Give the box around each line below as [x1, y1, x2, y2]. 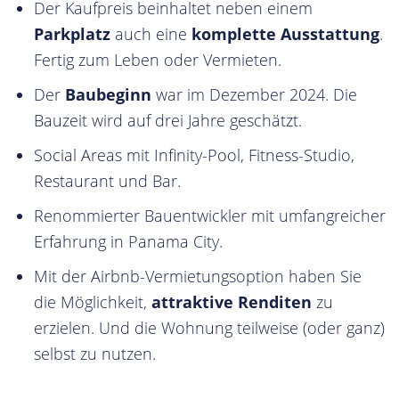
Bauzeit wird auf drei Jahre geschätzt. [34, 110, 302, 131]
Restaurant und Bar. [34, 170, 181, 191]
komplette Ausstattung [191, 23, 379, 45]
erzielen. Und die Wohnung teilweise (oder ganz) [34, 317, 385, 338]
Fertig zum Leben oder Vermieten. [34, 49, 281, 70]
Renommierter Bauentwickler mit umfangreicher [34, 205, 386, 226]
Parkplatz [34, 23, 110, 45]
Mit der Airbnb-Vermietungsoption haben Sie [34, 265, 362, 287]
